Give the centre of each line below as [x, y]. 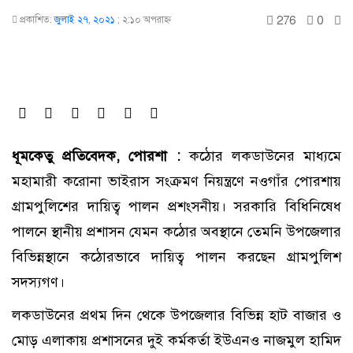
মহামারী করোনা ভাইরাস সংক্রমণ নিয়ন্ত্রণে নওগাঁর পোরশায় [176, 181]
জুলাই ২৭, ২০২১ [85, 20]
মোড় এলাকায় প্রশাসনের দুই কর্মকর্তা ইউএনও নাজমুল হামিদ [176, 340]
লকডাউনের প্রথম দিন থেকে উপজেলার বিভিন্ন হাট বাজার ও [176, 315]
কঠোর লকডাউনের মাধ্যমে [260, 156]
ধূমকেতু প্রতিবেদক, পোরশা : [96, 156]
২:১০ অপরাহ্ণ [147, 20]
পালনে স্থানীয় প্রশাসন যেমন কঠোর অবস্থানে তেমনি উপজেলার [176, 232]
